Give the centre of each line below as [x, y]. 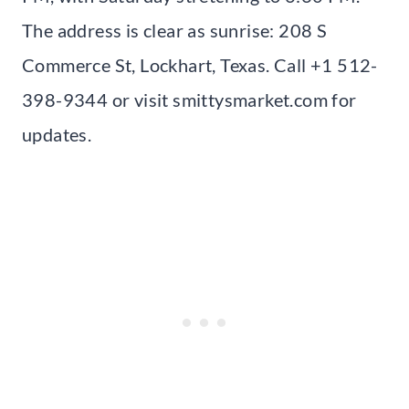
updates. [57, 134]
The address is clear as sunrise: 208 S [175, 30]
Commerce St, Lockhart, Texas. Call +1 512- [200, 64]
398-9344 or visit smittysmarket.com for [189, 99]
